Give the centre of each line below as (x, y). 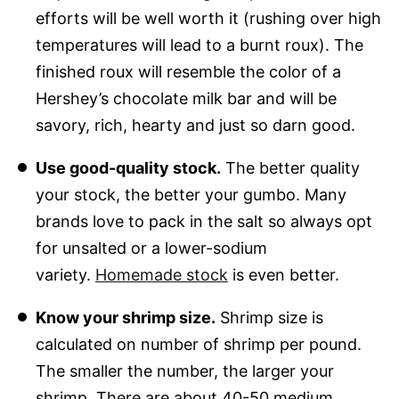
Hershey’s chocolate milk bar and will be (186, 98)
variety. (65, 274)
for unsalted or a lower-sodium (151, 248)
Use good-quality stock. (128, 167)
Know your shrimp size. (125, 317)
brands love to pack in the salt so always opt (204, 221)
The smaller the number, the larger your (184, 370)
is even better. (283, 274)
